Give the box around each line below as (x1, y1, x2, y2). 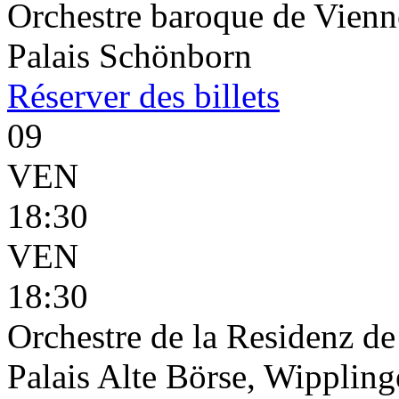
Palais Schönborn (7, 37, 252, 75)
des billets (130, 77, 280, 115)
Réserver (7, 77, 130, 115)
